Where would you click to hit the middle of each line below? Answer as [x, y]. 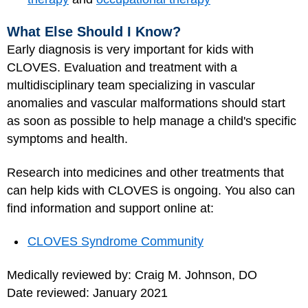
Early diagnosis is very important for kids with [130, 49]
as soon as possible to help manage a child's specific [152, 121]
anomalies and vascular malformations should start [146, 103]
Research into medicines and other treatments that [145, 172]
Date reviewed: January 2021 [87, 293]
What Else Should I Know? [94, 32]
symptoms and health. [67, 139]
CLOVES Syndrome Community [115, 241]
